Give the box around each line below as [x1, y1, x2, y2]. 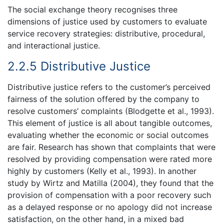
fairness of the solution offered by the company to [7, 93, 199, 104]
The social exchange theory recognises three [7, 4, 177, 15]
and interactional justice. [7, 40, 100, 51]
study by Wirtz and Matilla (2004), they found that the [7, 177, 213, 188]
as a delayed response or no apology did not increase [7, 201, 212, 212]
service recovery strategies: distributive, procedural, [7, 28, 205, 39]
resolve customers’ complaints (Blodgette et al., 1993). [7, 105, 214, 116]
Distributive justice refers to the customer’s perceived [7, 81, 210, 92]
